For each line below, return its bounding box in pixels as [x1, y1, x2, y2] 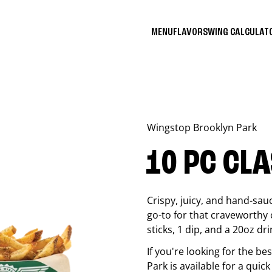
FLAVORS [173, 26, 208, 38]
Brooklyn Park [193, 121, 257, 134]
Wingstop [147, 121, 193, 134]
